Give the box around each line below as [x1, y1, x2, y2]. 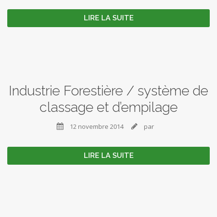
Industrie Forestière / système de [9, 83, 208, 99]
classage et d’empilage [39, 99, 178, 115]
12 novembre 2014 [68, 122, 124, 131]
